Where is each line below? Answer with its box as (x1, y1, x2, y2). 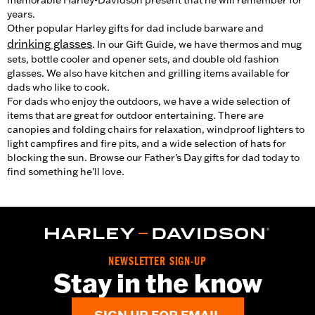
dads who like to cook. (7, 81, 110, 94)
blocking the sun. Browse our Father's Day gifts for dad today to (7, 151, 300, 165)
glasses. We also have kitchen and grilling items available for (7, 67, 290, 80)
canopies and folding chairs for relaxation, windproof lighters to (7, 123, 304, 136)
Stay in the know (53, 267, 262, 299)
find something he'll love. (7, 165, 124, 179)
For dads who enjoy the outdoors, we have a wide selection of (7, 95, 290, 108)
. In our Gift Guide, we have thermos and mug (92, 38, 302, 51)
